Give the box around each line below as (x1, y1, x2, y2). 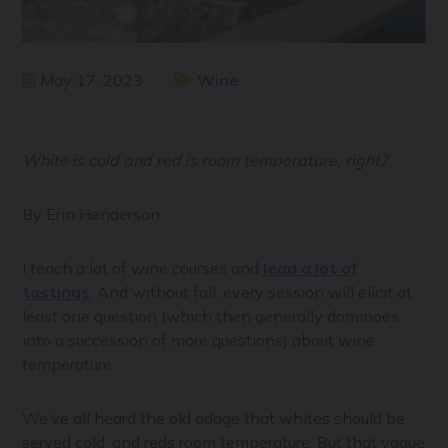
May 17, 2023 (36, 70, 144, 91)
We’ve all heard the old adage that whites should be (22, 408, 406, 429)
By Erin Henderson (22, 204, 161, 225)
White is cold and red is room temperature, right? (22, 150, 388, 171)
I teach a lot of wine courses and (22, 258, 264, 279)
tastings (22, 282, 91, 303)
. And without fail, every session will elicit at (90, 282, 413, 303)
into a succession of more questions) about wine (22, 330, 376, 351)
